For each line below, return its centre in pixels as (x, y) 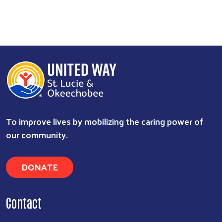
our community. (37, 135)
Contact (24, 202)
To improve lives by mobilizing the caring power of (105, 121)
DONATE (40, 167)
